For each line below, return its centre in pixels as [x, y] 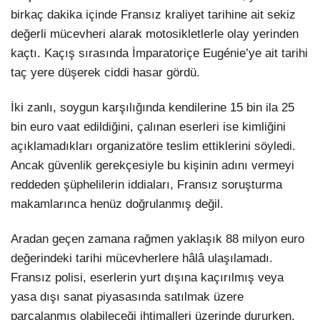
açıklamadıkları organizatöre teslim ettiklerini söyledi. [153, 146]
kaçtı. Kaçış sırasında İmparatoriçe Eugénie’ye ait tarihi [159, 54]
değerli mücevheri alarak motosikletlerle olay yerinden [155, 34]
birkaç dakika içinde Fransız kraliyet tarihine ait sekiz [153, 15]
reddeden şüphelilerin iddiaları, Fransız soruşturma [146, 185]
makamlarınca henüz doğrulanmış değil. [117, 204]
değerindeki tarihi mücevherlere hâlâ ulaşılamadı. [142, 259]
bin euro [32, 127]
